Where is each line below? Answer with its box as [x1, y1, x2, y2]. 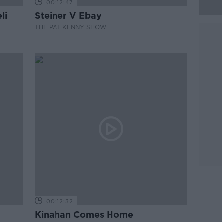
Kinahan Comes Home [35, 209, 134, 220]
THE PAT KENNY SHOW [35, 23, 107, 31]
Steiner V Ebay [35, 10, 102, 21]
